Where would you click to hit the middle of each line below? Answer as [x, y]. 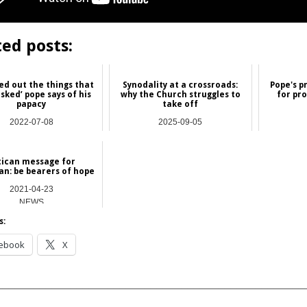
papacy [32, 104]
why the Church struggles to [180, 94]
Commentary [181, 135]
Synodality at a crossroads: [181, 85]
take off [181, 104]
